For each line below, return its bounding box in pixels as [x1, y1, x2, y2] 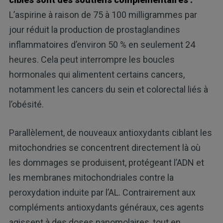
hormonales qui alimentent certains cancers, [8, 69, 185, 80]
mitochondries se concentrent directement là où [8, 142, 201, 153]
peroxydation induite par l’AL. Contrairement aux [8, 187, 196, 198]
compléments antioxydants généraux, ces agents [8, 202, 204, 213]
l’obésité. [8, 99, 44, 110]
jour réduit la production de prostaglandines [8, 24, 180, 35]
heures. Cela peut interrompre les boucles [8, 54, 175, 65]
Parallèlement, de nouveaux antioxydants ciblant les [8, 127, 212, 138]
